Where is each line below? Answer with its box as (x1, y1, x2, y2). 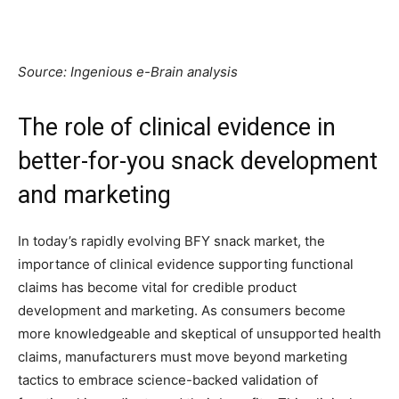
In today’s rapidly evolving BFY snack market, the (18, 232, 325, 250)
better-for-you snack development (18, 147, 378, 176)
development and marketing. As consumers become (18, 302, 346, 320)
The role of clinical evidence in (18, 113, 336, 142)
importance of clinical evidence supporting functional (18, 256, 354, 273)
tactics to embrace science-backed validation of (18, 371, 318, 389)
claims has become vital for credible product (18, 279, 297, 297)
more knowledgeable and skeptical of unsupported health (18, 325, 381, 343)
